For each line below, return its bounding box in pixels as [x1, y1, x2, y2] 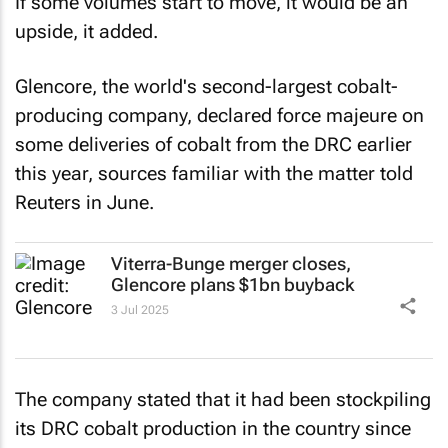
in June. [81, 190, 154, 214]
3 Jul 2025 [111, 303, 169, 317]
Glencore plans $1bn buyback [111, 274, 355, 295]
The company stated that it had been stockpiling [15, 387, 431, 411]
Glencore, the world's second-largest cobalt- [15, 74, 398, 98]
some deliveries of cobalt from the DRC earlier [15, 132, 412, 156]
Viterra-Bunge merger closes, [111, 253, 351, 274]
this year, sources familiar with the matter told [15, 161, 413, 185]
